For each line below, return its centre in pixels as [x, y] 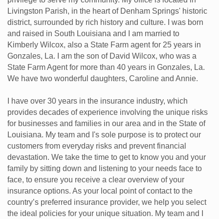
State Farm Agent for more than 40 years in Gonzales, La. [106, 67]
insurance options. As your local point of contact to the [100, 191]
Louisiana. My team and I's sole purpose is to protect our [104, 135]
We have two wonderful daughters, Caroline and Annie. [103, 79]
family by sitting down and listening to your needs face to [105, 169]
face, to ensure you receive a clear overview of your [96, 180]
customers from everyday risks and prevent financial [97, 146]
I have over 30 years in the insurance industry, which [98, 101]
